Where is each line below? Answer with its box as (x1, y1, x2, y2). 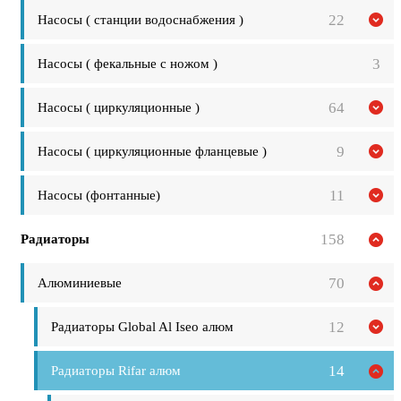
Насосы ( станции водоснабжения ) (38, 12, 243, 27)
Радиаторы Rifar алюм (51, 363, 181, 378)
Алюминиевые (38, 275, 122, 290)
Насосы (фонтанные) (38, 187, 160, 202)
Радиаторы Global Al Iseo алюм (51, 319, 234, 334)
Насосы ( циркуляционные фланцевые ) (38, 143, 267, 158)
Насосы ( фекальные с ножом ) (38, 55, 218, 71)
